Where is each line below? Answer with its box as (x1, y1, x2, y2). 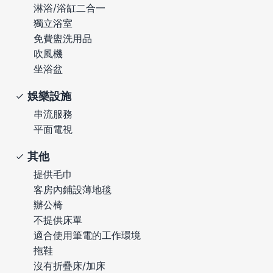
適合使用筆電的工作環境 (34, 229, 141, 241)
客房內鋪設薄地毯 (34, 183, 112, 196)
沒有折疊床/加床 (34, 259, 105, 272)
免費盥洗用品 (34, 32, 92, 44)
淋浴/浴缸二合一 (34, 1, 105, 14)
